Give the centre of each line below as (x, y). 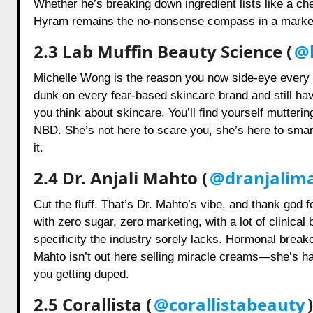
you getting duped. (81, 274)
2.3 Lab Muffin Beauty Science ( (162, 51)
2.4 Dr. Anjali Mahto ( (120, 177)
